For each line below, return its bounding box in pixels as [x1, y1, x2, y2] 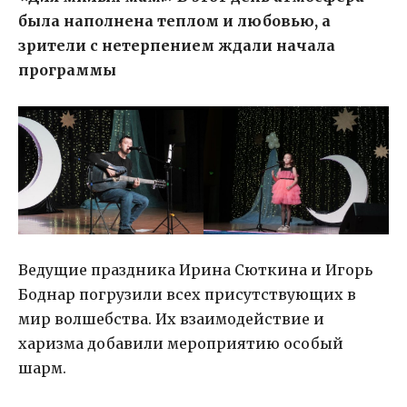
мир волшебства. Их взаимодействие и [18, 310, 324, 329]
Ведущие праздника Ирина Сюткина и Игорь [18, 261, 372, 280]
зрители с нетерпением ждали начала [18, 36, 335, 55]
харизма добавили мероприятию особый [18, 334, 343, 353]
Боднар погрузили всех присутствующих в [18, 285, 356, 304]
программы [18, 61, 116, 80]
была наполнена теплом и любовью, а [18, 12, 331, 31]
